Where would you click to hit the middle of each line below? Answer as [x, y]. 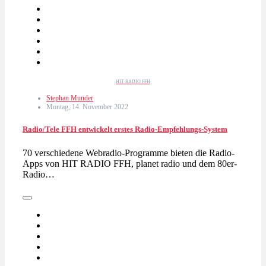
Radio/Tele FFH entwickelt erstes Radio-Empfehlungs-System [125, 129]
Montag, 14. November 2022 [87, 107]
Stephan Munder [70, 98]
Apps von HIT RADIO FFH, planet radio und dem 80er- [130, 163]
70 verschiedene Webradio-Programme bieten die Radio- [129, 153]
